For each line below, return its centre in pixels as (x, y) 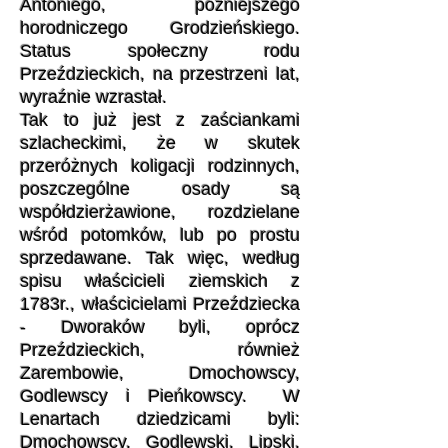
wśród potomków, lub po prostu (160, 235)
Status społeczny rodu (160, 51)
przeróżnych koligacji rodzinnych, (160, 166)
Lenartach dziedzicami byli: (160, 419)
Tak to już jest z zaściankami (160, 120)
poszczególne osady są (160, 189)
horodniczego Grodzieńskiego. (160, 28)
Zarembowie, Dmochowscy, (160, 373)
